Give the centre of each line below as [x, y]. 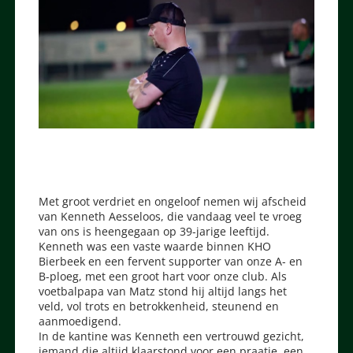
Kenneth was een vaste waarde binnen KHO [155, 246]
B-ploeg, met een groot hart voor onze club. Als [163, 276]
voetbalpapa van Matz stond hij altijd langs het [163, 291]
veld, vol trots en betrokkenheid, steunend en [159, 306]
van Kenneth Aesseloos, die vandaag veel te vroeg [171, 216]
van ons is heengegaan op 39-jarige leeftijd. [154, 231]
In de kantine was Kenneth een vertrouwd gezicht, [172, 336]
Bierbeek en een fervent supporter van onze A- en [171, 261]
